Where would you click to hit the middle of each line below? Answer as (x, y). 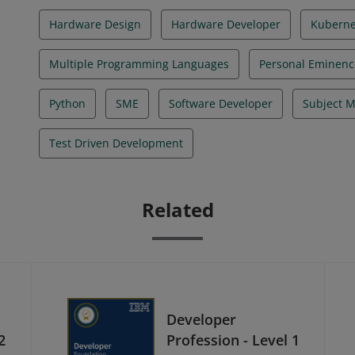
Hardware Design (95, 24)
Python (67, 103)
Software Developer (221, 103)
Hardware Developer (226, 24)
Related (177, 210)
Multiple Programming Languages (139, 64)
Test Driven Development (116, 143)
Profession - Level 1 (233, 340)
